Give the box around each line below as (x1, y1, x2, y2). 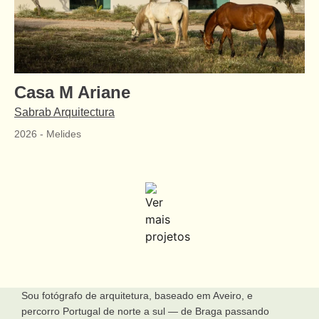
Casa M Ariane (14, 83, 130, 102)
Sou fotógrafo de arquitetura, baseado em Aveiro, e (21, 289, 253, 301)
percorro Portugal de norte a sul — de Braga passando (21, 305, 269, 317)
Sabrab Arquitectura (14, 106, 115, 118)
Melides (46, 127, 81, 140)
